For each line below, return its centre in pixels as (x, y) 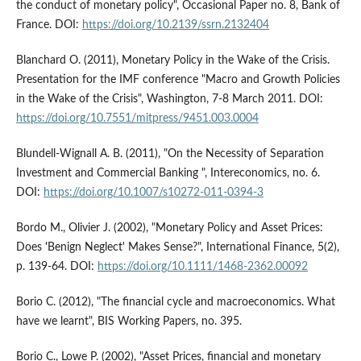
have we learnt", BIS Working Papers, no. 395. (129, 322)
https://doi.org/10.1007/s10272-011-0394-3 (153, 193)
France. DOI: (49, 25)
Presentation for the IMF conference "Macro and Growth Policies (178, 80)
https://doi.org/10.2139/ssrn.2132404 (175, 25)
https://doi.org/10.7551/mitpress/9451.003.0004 (137, 119)
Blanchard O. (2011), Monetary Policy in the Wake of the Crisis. (172, 61)
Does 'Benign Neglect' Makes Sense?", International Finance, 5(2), (177, 248)
